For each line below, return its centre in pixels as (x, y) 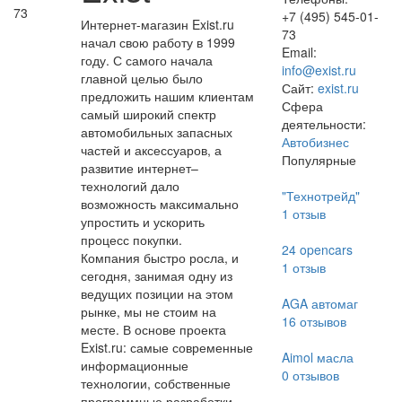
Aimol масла (317, 357)
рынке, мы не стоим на (148, 311)
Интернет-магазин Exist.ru (157, 24)
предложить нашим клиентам (167, 96)
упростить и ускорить (142, 222)
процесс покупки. (131, 240)
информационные (134, 365)
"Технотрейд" (320, 196)
